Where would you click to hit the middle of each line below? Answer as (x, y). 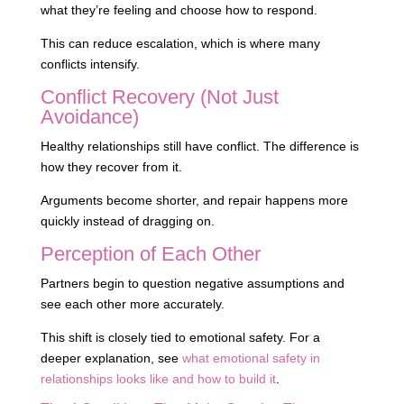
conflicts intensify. (90, 64)
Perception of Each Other (150, 254)
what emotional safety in (251, 358)
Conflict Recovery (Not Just (159, 97)
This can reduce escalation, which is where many (180, 44)
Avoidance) (89, 117)
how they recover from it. (111, 167)
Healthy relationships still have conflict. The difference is (199, 147)
